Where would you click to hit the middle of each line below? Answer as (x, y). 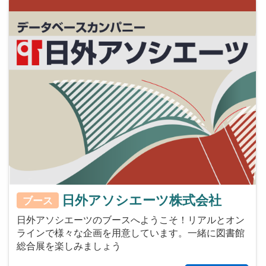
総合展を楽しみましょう (69, 246)
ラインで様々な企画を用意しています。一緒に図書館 (130, 232)
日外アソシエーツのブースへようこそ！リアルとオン (130, 219)
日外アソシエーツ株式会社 (141, 200)
